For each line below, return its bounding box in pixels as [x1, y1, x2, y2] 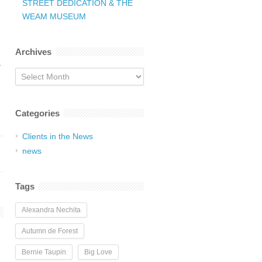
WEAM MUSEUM [22, 12, 86, 21]
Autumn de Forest [22, 227, 78, 235]
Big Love [84, 248, 112, 256]
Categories [15, 108, 60, 118]
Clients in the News [22, 132, 93, 141]
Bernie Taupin [22, 248, 66, 256]
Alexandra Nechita [22, 206, 81, 214]
